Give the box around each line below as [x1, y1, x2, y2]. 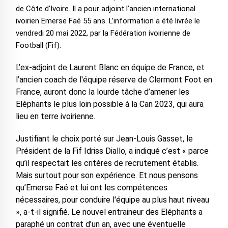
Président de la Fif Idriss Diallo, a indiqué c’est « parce [15, 146, 209, 156]
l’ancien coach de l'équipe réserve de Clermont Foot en [15, 75, 212, 85]
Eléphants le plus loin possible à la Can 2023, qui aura [15, 99, 204, 109]
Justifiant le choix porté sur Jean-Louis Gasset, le [15, 134, 193, 144]
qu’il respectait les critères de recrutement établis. [15, 158, 198, 168]
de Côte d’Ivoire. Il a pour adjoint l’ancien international [15, 4, 195, 14]
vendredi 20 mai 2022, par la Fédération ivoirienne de [15, 28, 190, 38]
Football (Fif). [15, 41, 61, 50]
